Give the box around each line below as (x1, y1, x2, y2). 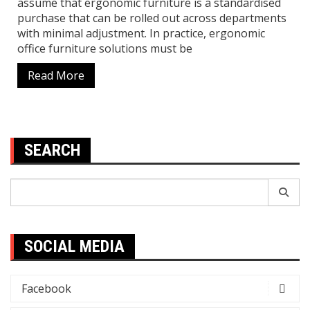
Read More (28, 68, 84, 84)
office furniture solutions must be (17, 41, 192, 57)
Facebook (21, 281, 71, 297)
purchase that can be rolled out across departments (17, 10, 286, 26)
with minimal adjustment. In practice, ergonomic (17, 26, 265, 42)
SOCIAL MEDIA (24, 237, 125, 257)
